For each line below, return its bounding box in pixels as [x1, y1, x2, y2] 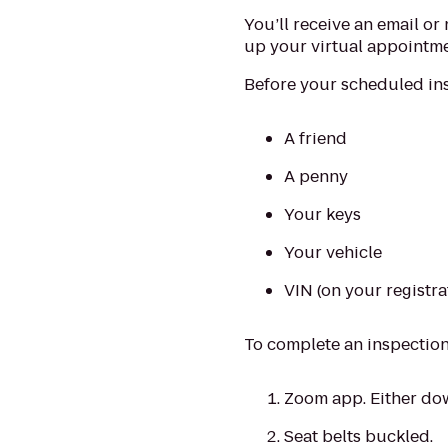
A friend [284, 127, 348, 150]
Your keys [284, 203, 362, 226]
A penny [284, 165, 349, 188]
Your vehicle [284, 241, 383, 264]
